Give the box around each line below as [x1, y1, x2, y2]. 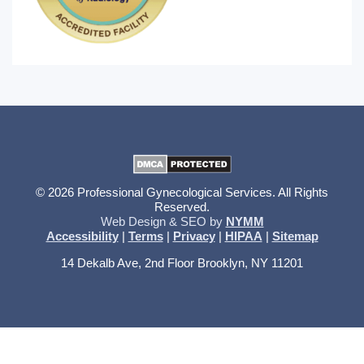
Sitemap [271, 229, 318, 243]
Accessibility [45, 229, 119, 243]
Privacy [172, 229, 215, 243]
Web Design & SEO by [100, 214, 226, 228]
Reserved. [154, 200, 210, 214]
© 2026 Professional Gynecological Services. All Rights [36, 185, 328, 199]
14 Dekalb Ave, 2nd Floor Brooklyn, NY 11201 [61, 256, 303, 270]
